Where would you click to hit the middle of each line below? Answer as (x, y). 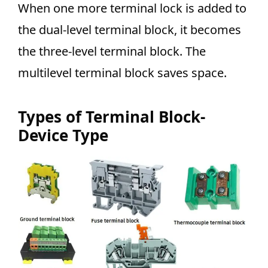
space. (209, 73)
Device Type (63, 135)
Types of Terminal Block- (112, 117)
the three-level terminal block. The (112, 51)
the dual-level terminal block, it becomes (130, 30)
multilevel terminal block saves (105, 73)
